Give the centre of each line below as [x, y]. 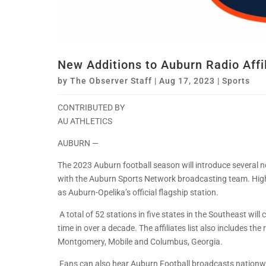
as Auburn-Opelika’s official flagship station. [138, 193]
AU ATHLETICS [85, 121]
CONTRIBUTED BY [91, 108]
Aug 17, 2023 [187, 81]
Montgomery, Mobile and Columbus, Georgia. [140, 242]
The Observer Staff [111, 81]
